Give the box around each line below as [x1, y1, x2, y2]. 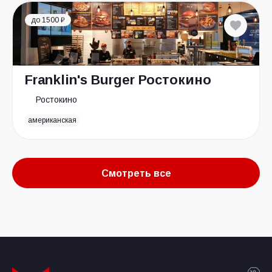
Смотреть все [101, 168, 171, 178]
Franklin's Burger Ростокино [25, 72, 211, 87]
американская [28, 116, 77, 124]
